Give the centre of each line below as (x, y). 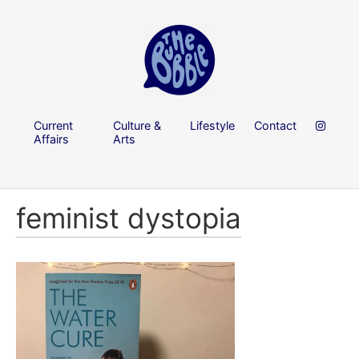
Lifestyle (212, 125)
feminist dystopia (129, 218)
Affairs (51, 139)
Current (53, 125)
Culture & (137, 125)
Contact (275, 125)
